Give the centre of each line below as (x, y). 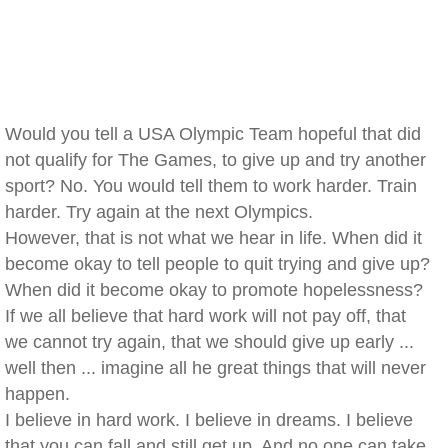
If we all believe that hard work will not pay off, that (205, 316)
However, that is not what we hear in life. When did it (213, 238)
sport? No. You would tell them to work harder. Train (211, 186)
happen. (37, 394)
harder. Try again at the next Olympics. (159, 212)
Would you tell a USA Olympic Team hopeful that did (213, 134)
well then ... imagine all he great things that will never (215, 368)
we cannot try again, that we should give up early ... (209, 342)
